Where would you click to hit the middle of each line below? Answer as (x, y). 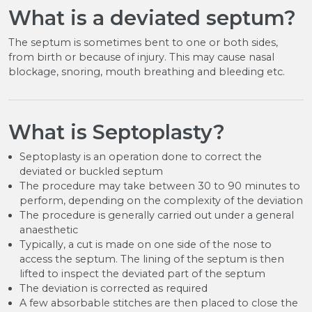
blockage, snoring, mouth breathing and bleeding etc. (147, 72)
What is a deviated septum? (152, 18)
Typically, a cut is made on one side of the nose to (146, 244)
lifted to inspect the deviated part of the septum (142, 273)
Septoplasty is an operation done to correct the (141, 156)
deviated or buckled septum (91, 171)
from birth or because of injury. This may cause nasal (141, 57)
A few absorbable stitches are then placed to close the (159, 303)
